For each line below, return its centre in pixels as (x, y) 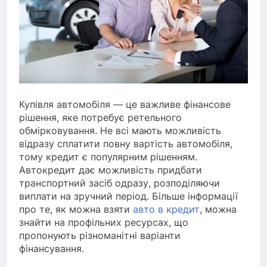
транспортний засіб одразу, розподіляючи (119, 183)
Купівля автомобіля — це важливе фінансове (125, 104)
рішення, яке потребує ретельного (100, 117)
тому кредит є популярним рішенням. (108, 156)
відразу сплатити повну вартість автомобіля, (126, 143)
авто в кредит (166, 209)
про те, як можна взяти (76, 209)
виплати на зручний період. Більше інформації (128, 196)
